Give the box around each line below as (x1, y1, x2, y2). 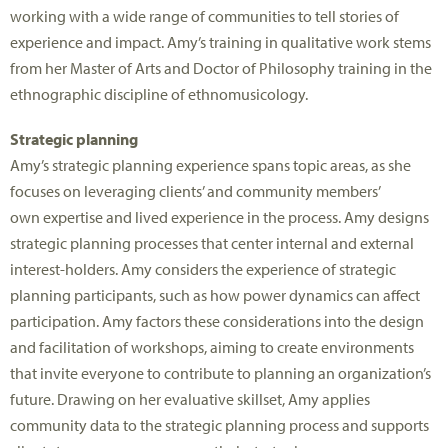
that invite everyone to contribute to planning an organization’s (10, 363, 431, 384)
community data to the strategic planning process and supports (10, 415, 429, 436)
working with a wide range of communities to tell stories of (10, 5, 399, 26)
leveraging (84, 181, 156, 202)
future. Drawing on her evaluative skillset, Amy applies (10, 389, 370, 410)
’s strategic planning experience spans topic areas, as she (41, 155, 411, 176)
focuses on (10, 181, 84, 202)
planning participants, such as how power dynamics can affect (10, 285, 420, 306)
